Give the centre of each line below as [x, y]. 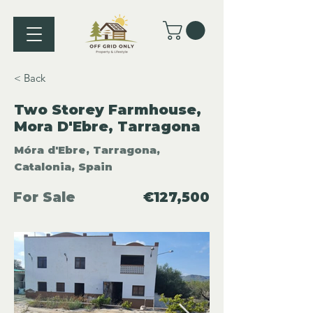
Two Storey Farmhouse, [108, 110]
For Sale [44, 198]
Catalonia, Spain [63, 167]
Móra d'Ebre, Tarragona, [87, 150]
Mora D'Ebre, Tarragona [107, 127]
